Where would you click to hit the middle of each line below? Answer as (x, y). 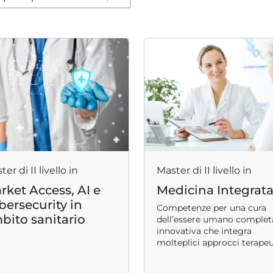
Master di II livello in (204, 170)
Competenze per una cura (211, 208)
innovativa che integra (204, 231)
